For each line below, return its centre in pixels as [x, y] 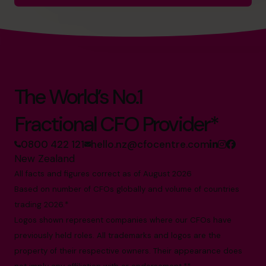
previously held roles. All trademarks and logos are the [118, 236]
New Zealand [45, 159]
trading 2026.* [41, 205]
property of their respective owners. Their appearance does [128, 251]
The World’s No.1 [78, 97]
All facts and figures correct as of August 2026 [103, 174]
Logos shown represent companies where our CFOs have [123, 220]
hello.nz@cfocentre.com [150, 145]
